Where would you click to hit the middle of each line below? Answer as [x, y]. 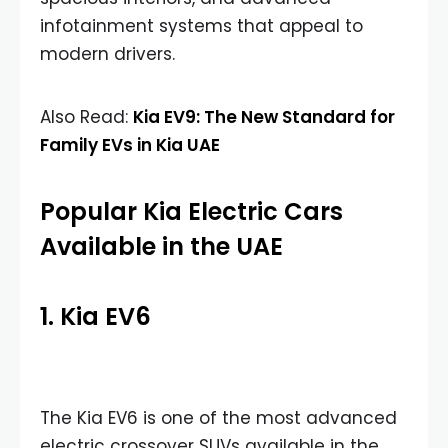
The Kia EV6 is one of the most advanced [218, 418]
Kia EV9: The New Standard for [264, 117]
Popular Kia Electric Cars [191, 211]
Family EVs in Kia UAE [130, 145]
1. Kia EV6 [95, 316]
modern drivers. [107, 54]
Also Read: [86, 117]
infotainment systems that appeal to [201, 26]
